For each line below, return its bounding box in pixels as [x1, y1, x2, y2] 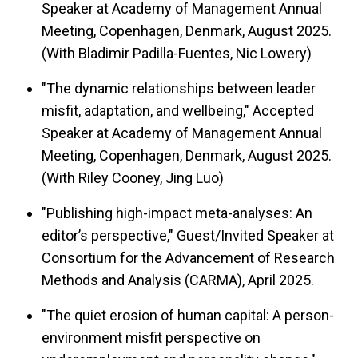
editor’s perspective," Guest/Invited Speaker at [42, 227, 334, 245]
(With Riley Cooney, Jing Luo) [42, 169, 224, 187]
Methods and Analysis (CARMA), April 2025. [42, 272, 314, 289]
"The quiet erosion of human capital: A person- [42, 307, 334, 324]
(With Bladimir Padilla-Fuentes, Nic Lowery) [42, 45, 312, 62]
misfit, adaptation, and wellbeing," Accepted [42, 102, 314, 120]
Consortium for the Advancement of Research [42, 249, 335, 267]
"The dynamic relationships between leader [42, 80, 316, 97]
